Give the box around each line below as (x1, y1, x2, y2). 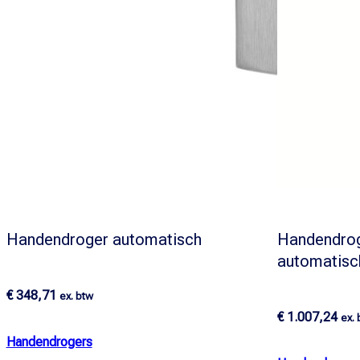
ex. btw (59, 290, 93, 303)
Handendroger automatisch (6, 229, 202, 249)
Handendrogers (6, 334, 92, 350)
